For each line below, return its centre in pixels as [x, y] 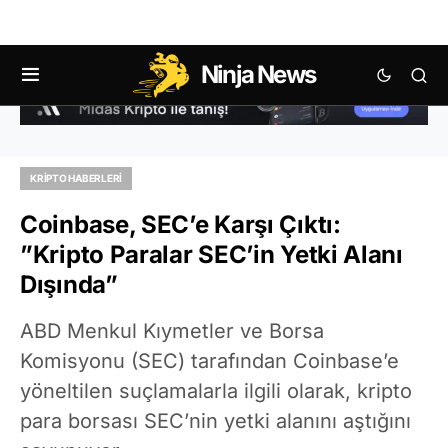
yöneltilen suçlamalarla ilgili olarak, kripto [216, 390]
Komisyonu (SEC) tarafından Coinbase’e [209, 360]
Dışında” [69, 284]
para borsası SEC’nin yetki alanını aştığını [215, 420]
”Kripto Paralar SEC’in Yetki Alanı [211, 254]
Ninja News [258, 74]
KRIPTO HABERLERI [76, 177]
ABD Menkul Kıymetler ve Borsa [172, 330]
